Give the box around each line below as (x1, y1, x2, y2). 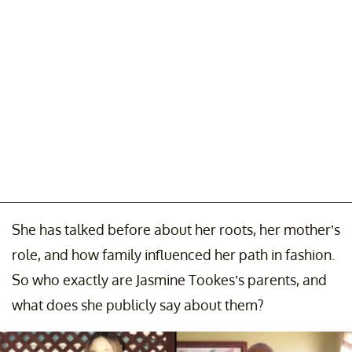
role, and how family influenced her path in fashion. (12, 245, 335, 263)
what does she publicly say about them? (12, 295, 264, 313)
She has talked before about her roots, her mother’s (12, 220, 340, 238)
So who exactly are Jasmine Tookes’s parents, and (12, 270, 327, 288)
